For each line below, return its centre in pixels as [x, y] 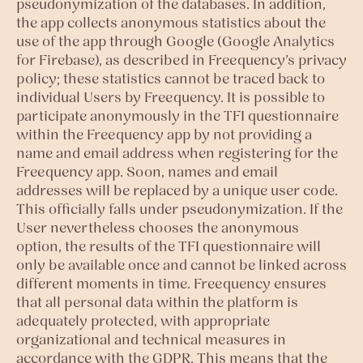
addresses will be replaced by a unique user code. [177, 190]
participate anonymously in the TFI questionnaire [177, 115]
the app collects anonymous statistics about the [171, 22]
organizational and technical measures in [151, 339]
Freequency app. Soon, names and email [147, 171]
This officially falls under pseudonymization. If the [179, 209]
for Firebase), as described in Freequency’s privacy [181, 60]
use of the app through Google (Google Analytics [175, 41]
